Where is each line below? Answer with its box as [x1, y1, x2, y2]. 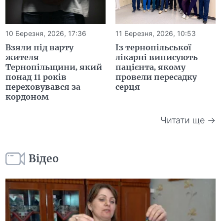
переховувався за [5, 81, 81, 92]
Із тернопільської [115, 42, 191, 52]
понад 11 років [5, 72, 67, 82]
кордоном [5, 91, 49, 102]
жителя [5, 52, 39, 62]
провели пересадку [115, 72, 197, 82]
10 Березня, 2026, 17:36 [5, 29, 87, 37]
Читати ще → [160, 115, 216, 126]
